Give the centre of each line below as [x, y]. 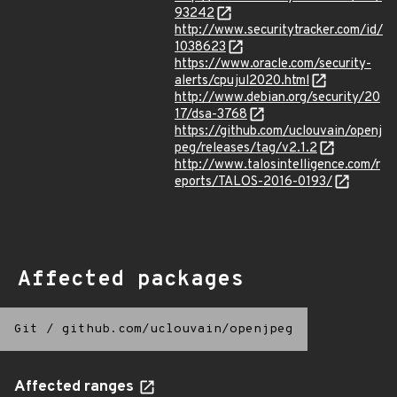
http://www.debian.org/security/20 [277, 98]
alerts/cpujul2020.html [242, 81]
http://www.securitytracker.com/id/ [279, 31]
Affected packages [131, 280]
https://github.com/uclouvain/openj [278, 132]
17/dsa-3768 [211, 115]
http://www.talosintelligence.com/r [277, 165]
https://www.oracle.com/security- [273, 64]
